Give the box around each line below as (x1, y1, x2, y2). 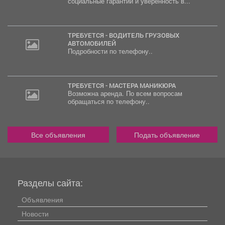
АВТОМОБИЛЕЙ (67, 39, 116, 48)
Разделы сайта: (18, 176, 83, 189)
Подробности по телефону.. (67, 47, 153, 56)
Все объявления (31, 130, 85, 140)
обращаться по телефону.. (67, 97, 150, 106)
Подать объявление (134, 130, 200, 140)
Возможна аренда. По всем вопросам (67, 89, 182, 98)
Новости (22, 208, 49, 219)
